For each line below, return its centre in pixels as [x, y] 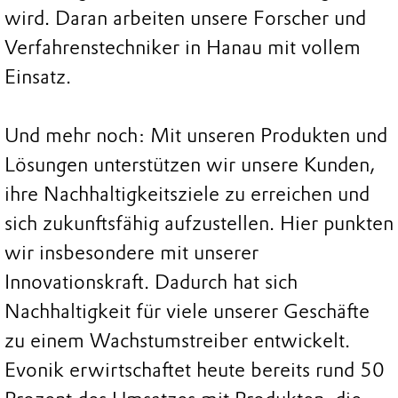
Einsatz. [38, 76]
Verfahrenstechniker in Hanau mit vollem [183, 47]
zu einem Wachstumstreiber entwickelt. [177, 340]
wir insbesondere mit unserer [131, 252]
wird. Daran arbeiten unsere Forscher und [185, 18]
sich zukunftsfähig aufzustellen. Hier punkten [199, 223]
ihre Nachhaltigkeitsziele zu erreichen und [187, 194]
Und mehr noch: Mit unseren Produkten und [196, 135]
